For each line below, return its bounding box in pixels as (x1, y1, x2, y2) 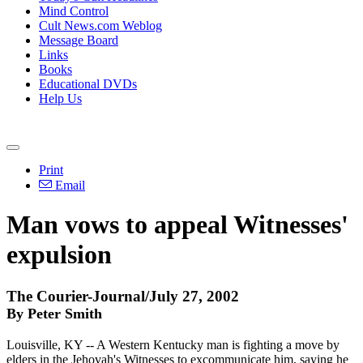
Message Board (39, 33, 118, 47)
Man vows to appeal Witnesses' (6, 210, 348, 240)
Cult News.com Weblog (39, 19, 162, 32)
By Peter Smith (6, 305, 102, 322)
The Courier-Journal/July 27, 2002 (6, 287, 239, 305)
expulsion (6, 240, 112, 270)
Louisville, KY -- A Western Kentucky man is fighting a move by (6, 337, 340, 352)
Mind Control (39, 4, 109, 18)
